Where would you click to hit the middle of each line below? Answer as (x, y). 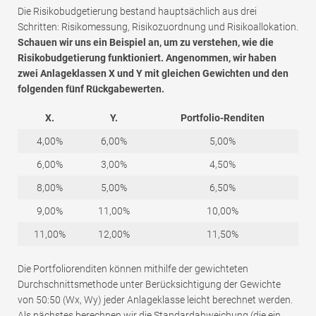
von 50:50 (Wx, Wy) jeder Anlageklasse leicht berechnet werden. (155, 299)
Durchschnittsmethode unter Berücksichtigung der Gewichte (149, 284)
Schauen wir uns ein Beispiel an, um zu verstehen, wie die (146, 42)
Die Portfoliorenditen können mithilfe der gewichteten (133, 268)
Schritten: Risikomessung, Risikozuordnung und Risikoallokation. (158, 26)
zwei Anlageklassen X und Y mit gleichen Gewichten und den (153, 73)
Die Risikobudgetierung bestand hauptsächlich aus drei (137, 11)
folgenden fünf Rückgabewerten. (91, 89)
